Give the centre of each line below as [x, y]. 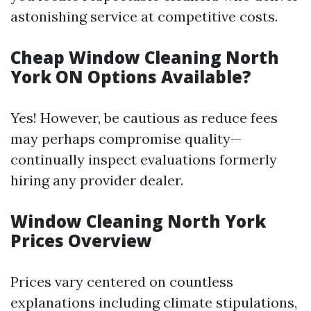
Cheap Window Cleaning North [145, 57]
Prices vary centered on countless [122, 281]
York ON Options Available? [131, 77]
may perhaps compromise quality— [126, 138]
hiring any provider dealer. [97, 180]
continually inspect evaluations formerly [144, 159]
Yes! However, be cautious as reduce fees [144, 118]
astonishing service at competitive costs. [144, 16]
